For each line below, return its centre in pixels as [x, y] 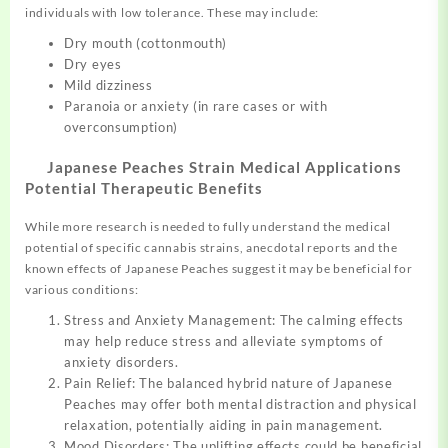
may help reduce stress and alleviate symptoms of [223, 341]
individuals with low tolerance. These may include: [172, 12]
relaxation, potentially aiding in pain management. [223, 425]
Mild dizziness [108, 84]
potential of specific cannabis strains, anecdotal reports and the [211, 248]
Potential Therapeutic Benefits [144, 188]
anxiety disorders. [121, 362]
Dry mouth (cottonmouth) [146, 42]
